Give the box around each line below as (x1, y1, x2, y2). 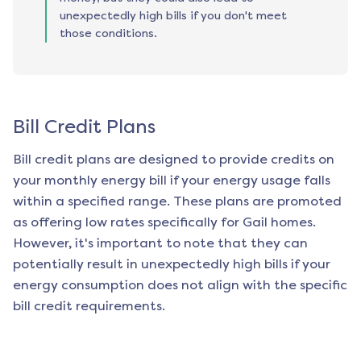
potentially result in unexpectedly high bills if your (13, 256, 330, 272)
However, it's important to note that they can (13, 235, 308, 251)
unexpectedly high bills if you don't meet (60, 9, 287, 23)
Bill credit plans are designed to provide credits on (13, 151, 334, 168)
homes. (268, 214, 316, 230)
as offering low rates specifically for (13, 214, 243, 230)
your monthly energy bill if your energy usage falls (13, 172, 330, 189)
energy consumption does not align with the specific (13, 277, 347, 293)
